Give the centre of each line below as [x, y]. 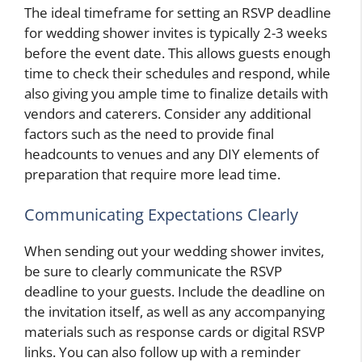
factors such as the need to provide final [149, 134]
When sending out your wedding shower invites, [174, 250]
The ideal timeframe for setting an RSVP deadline [178, 13]
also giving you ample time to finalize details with [176, 94]
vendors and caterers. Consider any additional [168, 114]
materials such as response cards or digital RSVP [175, 331]
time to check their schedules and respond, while [177, 74]
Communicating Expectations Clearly [161, 214]
